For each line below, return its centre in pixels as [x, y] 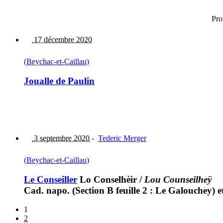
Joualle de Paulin [59, 81]
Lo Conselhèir [107, 179]
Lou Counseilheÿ [178, 179]
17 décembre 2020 [62, 40]
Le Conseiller [51, 179]
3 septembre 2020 [61, 138]
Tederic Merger [122, 138]
